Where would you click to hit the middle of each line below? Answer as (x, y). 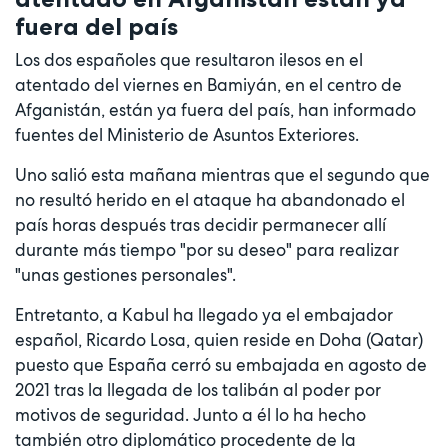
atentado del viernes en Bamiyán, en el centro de (208, 85)
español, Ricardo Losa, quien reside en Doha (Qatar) (219, 340)
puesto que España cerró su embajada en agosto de (221, 365)
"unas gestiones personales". (125, 275)
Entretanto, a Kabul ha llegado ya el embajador (204, 315)
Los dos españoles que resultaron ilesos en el (189, 60)
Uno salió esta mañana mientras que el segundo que (222, 175)
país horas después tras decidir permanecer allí (200, 225)
